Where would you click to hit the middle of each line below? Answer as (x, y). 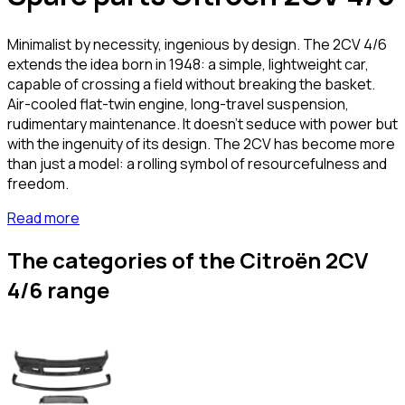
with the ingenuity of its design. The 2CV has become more (201, 143)
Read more (43, 217)
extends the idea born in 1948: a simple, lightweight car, (188, 64)
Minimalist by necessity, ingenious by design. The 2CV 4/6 (197, 44)
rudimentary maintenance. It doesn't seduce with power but (202, 123)
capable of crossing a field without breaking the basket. (191, 84)
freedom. (38, 183)
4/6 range (58, 290)
